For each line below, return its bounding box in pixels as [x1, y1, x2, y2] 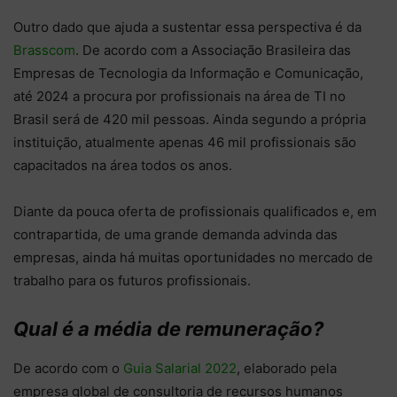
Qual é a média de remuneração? [13, 316, 323, 340]
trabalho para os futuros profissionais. [13, 271, 251, 289]
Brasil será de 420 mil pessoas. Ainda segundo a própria [13, 110, 366, 128]
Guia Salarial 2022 [123, 359, 237, 377]
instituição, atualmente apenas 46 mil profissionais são [13, 133, 356, 151]
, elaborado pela [237, 359, 337, 377]
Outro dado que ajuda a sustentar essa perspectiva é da [13, 18, 362, 35]
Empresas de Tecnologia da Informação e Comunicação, [13, 64, 363, 82]
